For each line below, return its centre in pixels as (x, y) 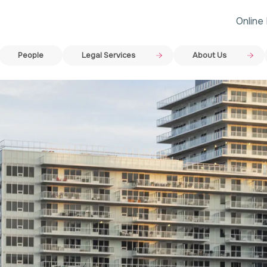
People (31, 55)
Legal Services (108, 55)
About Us (209, 55)
